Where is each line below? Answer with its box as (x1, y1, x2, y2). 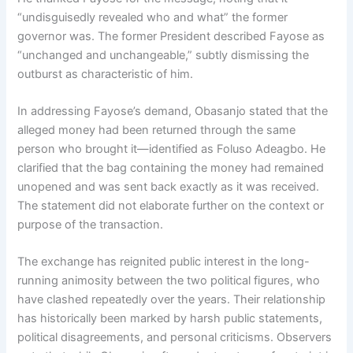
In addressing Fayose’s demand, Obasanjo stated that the (17, 103, 329, 118)
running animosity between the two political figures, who (17, 273, 321, 288)
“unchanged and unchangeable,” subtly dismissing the (17, 47, 310, 62)
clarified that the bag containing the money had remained (17, 160, 325, 175)
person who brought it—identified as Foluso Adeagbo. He (17, 141, 326, 156)
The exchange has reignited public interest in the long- (17, 255, 310, 269)
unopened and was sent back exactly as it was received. (17, 179, 320, 194)
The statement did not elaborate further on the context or (17, 198, 325, 213)
